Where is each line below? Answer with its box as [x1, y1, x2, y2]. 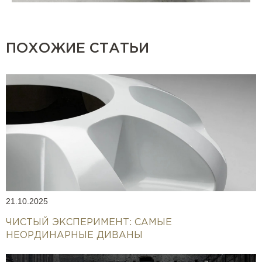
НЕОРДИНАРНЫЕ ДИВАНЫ [6, 230, 143, 240]
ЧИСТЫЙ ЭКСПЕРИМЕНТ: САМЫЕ [6, 218, 172, 227]
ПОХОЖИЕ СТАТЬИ [6, 42, 149, 55]
